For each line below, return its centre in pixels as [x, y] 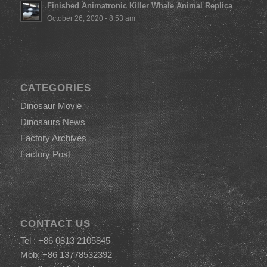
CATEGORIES [55, 88]
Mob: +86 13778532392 [66, 255]
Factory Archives [53, 138]
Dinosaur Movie [51, 106]
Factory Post [45, 154]
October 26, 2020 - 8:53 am [91, 18]
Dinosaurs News [52, 122]
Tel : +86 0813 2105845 [65, 241]
